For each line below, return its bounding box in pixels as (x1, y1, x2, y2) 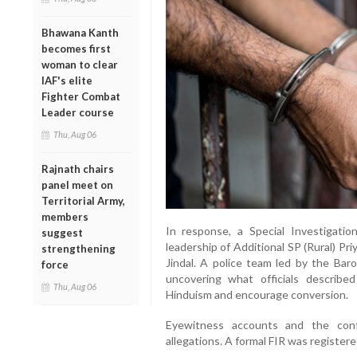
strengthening (41, 241, 116, 255)
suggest (41, 226, 83, 239)
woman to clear (41, 57, 118, 71)
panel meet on (41, 178, 113, 191)
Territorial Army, (41, 194, 125, 207)
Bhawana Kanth (41, 25, 119, 39)
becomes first (41, 41, 111, 55)
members (41, 210, 88, 223)
